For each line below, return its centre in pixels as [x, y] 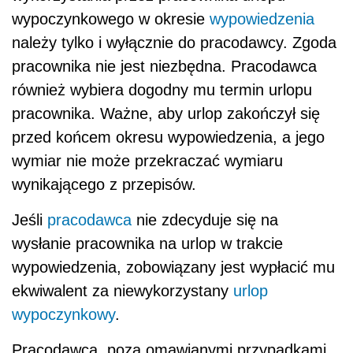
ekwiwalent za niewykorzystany [123, 290]
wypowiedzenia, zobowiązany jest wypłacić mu [173, 267]
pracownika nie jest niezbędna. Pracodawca [164, 66]
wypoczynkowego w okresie [111, 19]
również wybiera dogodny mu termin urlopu [162, 89]
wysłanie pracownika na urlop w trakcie [147, 243]
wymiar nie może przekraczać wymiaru [147, 160]
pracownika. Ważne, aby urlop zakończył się [166, 113]
